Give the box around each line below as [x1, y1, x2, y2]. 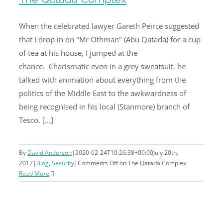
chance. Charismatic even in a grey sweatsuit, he [19, 61, 186, 71]
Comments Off [78, 159, 118, 167]
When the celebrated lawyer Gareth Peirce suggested [19, 21, 199, 31]
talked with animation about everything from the [19, 75, 186, 85]
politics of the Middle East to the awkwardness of [19, 88, 186, 98]
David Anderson [27, 148, 72, 157]
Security [52, 159, 74, 167]
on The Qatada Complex [118, 159, 186, 167]
